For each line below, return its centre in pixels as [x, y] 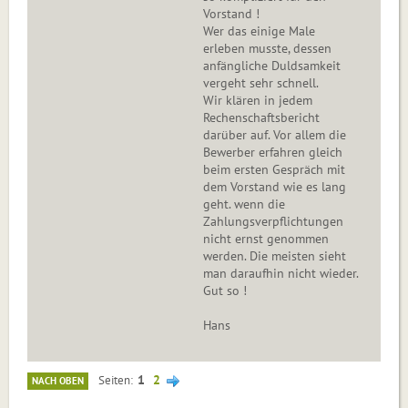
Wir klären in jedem [258, 101]
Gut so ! [225, 291]
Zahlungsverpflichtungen [273, 222]
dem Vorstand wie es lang [275, 187]
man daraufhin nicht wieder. [281, 274]
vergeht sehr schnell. [261, 83]
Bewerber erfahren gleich [273, 153]
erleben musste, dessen [267, 49]
